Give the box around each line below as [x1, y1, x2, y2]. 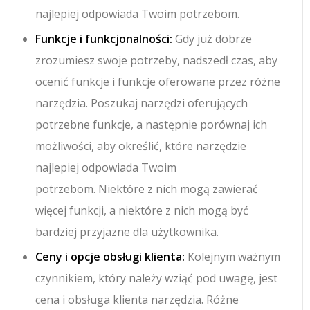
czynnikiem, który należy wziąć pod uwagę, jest [35, 270, 278, 286]
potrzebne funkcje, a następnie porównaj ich [35, 116, 268, 132]
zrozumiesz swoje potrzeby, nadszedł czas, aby [35, 52, 278, 68]
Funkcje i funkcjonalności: [35, 30, 173, 46]
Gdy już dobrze [172, 30, 253, 46]
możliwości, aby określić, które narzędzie [35, 138, 247, 154]
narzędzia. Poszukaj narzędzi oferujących [35, 95, 248, 111]
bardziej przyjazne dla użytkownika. [35, 224, 219, 239]
